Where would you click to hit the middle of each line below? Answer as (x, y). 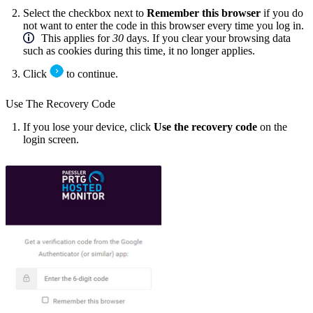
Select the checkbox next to (85, 13)
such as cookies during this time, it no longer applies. (139, 51)
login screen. (51, 140)
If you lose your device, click (88, 127)
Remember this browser (204, 13)
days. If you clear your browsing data (207, 38)
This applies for (77, 38)
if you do (282, 13)
